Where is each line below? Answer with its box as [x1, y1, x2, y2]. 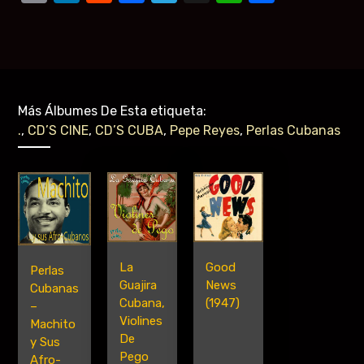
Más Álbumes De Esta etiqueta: [18, 103, 210, 119]
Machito [30, 317, 76, 332]
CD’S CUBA [95, 123, 164, 139]
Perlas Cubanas [246, 123, 341, 139]
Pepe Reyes [170, 123, 240, 139]
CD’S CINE [28, 123, 89, 139]
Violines [119, 314, 163, 329]
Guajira [119, 278, 158, 293]
